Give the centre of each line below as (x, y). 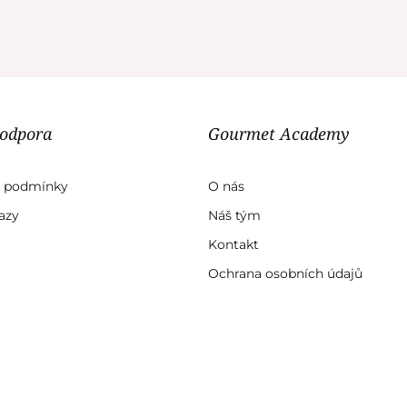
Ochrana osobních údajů (285, 273)
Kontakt (233, 244)
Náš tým (234, 215)
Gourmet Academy (279, 133)
